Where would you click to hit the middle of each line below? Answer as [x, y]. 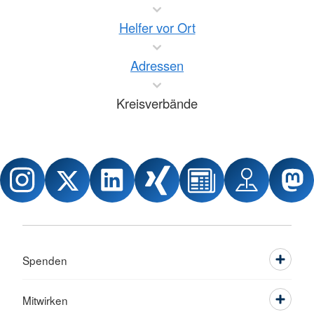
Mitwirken [45, 300]
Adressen [157, 65]
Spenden [45, 260]
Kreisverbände [157, 103]
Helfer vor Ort [157, 27]
